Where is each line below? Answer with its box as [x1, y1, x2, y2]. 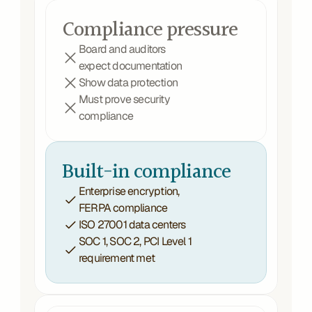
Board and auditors [79, 42, 166, 56]
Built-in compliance [62, 157, 231, 183]
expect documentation [79, 58, 182, 73]
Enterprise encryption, [79, 184, 180, 198]
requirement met [79, 251, 155, 265]
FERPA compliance [79, 201, 168, 215]
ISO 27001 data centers [79, 217, 186, 232]
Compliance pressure [62, 15, 237, 41]
